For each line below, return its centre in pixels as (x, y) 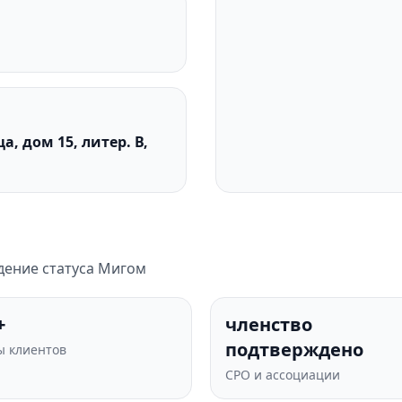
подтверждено (294, 350)
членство (269, 324)
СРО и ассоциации (283, 375)
